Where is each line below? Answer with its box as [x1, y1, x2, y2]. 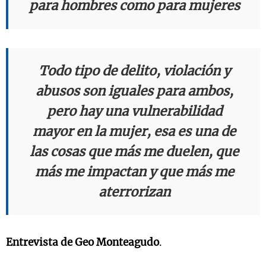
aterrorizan [98, 183, 170, 200]
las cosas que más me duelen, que [30, 143, 239, 160]
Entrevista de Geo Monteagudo [6, 235, 159, 249]
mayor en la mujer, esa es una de [33, 123, 236, 140]
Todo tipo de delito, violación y [38, 62, 230, 79]
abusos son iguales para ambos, [35, 83, 233, 99]
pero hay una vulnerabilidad [46, 103, 222, 119]
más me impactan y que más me [34, 163, 234, 180]
